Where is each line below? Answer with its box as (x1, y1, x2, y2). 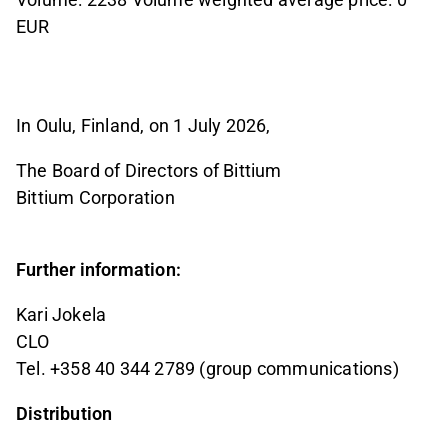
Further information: (16, 259, 181, 281)
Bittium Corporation (16, 187, 175, 209)
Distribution (16, 403, 113, 425)
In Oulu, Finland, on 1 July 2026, (16, 115, 271, 137)
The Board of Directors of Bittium (16, 160, 282, 182)
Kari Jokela (16, 304, 107, 326)
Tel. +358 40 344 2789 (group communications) (16, 358, 399, 380)
